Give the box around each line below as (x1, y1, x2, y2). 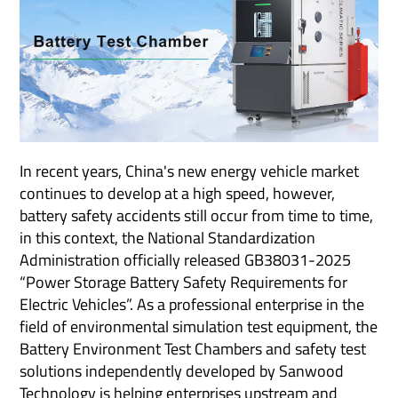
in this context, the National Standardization (20, 225, 316, 250)
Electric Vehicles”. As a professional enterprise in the (20, 291, 365, 316)
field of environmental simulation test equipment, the (20, 314, 378, 338)
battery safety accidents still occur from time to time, (20, 203, 374, 227)
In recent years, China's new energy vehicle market (20, 158, 360, 183)
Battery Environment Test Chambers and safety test (20, 336, 367, 361)
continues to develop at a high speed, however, (20, 180, 336, 205)
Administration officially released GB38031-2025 (20, 247, 352, 272)
